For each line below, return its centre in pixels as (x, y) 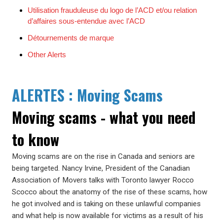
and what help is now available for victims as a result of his (108, 216)
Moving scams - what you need (104, 117)
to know (36, 139)
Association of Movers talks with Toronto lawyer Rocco (103, 180)
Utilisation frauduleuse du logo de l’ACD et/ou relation (112, 10)
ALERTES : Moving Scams (87, 95)
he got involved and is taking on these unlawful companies (106, 204)
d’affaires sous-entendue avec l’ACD (86, 21)
